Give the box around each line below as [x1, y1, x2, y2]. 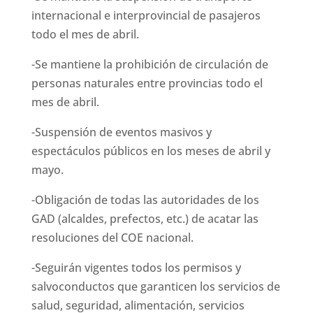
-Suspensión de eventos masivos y [31, 124, 212, 140]
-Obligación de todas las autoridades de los [31, 192, 259, 208]
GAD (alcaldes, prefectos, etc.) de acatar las [31, 211, 259, 227]
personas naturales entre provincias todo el [31, 75, 263, 92]
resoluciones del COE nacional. [31, 230, 194, 246]
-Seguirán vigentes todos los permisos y [31, 260, 241, 276]
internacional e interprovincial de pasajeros [31, 8, 261, 24]
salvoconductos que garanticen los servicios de [31, 279, 280, 295]
